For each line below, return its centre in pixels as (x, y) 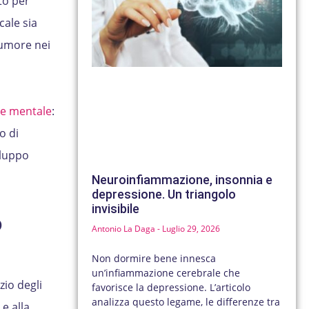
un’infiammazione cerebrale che (166, 273)
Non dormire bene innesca (154, 259)
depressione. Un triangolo (164, 195)
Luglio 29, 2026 (190, 229)
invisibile (116, 209)
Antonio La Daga (125, 229)
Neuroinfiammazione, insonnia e (182, 180)
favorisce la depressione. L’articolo (171, 288)
